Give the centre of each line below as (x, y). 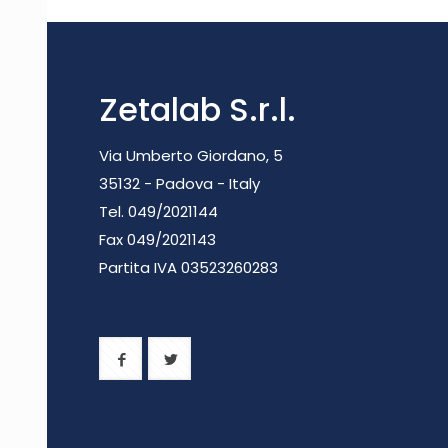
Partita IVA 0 (144, 267)
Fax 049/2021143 (157, 239)
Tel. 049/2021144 (158, 211)
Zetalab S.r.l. (197, 109)
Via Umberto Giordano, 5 (191, 155)
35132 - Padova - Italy (179, 183)
